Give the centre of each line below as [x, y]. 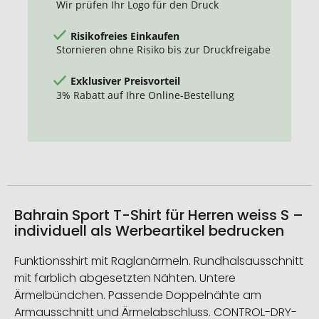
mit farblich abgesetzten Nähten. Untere [125, 278]
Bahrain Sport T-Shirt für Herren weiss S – [159, 215]
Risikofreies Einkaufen [125, 36]
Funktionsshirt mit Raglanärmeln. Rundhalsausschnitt [159, 261]
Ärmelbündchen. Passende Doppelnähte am [138, 295]
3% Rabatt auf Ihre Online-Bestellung [145, 95]
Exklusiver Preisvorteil [125, 80]
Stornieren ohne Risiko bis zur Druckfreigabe [163, 50]
